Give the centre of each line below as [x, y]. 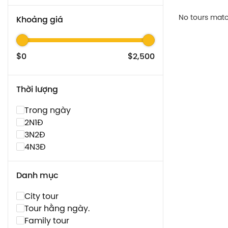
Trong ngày [48, 110]
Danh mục [37, 175]
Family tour [47, 220]
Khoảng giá [40, 20]
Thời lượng [37, 89]
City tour [41, 196]
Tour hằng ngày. [57, 208]
